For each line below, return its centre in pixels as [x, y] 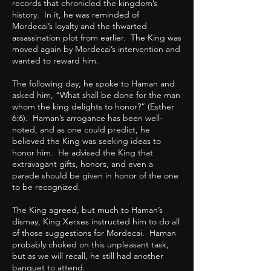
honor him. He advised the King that [83, 153]
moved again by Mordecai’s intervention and [96, 49]
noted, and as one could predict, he [81, 130]
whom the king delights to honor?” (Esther [93, 107]
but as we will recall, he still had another [88, 256]
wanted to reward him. [58, 61]
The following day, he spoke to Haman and [93, 84]
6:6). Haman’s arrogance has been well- [87, 118]
